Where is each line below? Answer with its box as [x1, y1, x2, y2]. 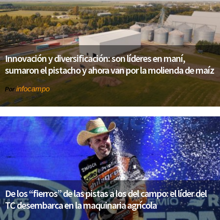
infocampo [16, 84, 50, 93]
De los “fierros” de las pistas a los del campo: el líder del [5, 187, 207, 200]
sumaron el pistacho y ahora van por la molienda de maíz [5, 64, 214, 77]
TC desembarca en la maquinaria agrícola [5, 199, 157, 212]
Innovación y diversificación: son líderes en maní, [5, 52, 185, 65]
